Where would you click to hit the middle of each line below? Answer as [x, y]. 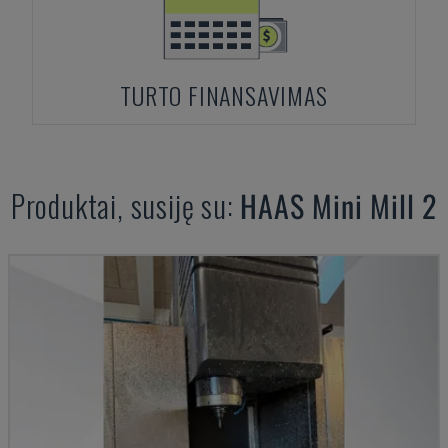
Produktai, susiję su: [125, 205]
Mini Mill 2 [375, 205]
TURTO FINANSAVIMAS [224, 95]
